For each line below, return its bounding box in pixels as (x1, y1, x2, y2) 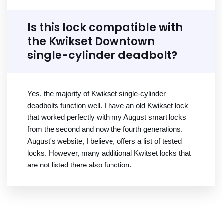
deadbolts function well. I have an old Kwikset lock (27, 101, 188, 110)
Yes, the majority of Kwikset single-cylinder (27, 89, 166, 98)
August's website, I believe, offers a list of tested (27, 137, 182, 146)
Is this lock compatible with (27, 20, 183, 36)
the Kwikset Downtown (27, 34, 155, 50)
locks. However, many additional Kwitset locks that (27, 149, 191, 158)
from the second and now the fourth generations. (27, 125, 183, 134)
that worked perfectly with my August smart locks (27, 113, 186, 122)
